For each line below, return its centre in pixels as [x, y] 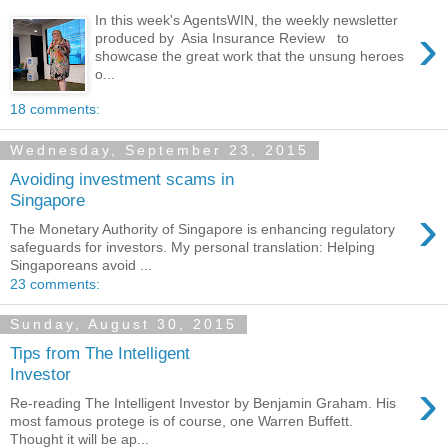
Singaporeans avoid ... [81, 264]
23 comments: [55, 283]
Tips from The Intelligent [100, 353]
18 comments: [55, 109]
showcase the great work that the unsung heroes [250, 55]
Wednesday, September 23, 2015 [159, 150]
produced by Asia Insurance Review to [222, 37]
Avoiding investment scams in [122, 178]
